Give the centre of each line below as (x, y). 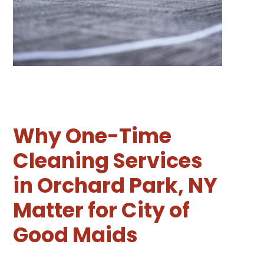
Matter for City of (102, 210)
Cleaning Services (108, 161)
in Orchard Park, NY (115, 186)
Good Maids (76, 235)
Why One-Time (93, 136)
